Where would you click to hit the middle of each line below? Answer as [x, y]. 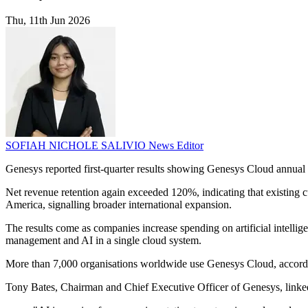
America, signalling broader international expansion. [119, 205]
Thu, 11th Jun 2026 [48, 21]
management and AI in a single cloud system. [103, 241]
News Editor [176, 146]
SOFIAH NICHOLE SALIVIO [77, 146]
